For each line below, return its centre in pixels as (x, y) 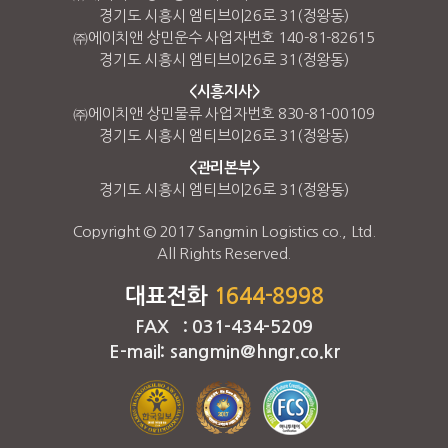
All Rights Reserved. (224, 254)
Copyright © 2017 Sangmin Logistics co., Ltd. (224, 232)
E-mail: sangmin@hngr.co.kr (224, 352)
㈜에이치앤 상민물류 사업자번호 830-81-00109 (224, 114)
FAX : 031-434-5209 (224, 327)
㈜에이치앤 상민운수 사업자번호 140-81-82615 (224, 38)
